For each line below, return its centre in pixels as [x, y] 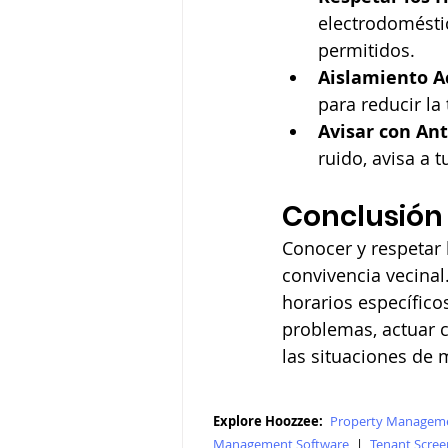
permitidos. [366, 50]
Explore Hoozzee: [269, 421]
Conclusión [362, 216]
